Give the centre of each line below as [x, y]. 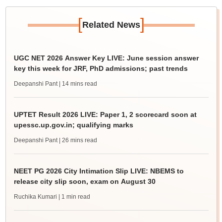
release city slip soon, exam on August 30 [84, 181]
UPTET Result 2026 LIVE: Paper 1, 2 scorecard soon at [105, 114]
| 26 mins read [78, 140]
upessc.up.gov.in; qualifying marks [73, 125]
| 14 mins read [78, 84]
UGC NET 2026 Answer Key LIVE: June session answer [106, 58]
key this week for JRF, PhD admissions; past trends [101, 68]
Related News [111, 25]
